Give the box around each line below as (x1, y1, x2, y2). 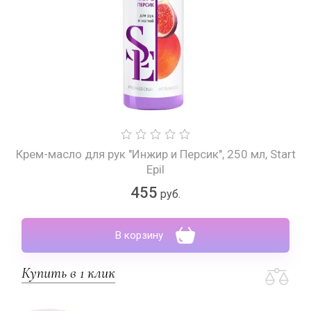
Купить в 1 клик (22, 264, 115, 282)
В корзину (115, 229, 163, 242)
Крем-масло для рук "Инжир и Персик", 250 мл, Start (15, 147, 296, 161)
